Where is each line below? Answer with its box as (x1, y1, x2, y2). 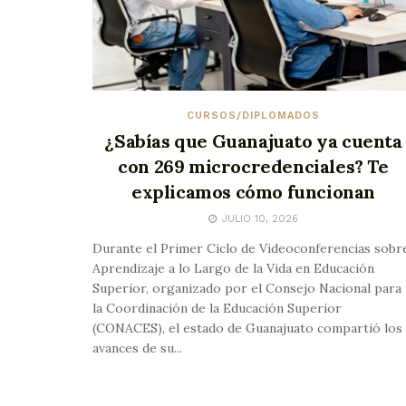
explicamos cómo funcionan (130, 180, 375, 204)
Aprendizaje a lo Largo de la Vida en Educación (92, 260, 374, 277)
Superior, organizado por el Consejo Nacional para (92, 280, 401, 297)
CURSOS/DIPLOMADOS (187, 110, 320, 122)
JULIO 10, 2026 (218, 213, 298, 226)
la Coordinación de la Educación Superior (92, 300, 342, 317)
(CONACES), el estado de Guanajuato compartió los (92, 320, 402, 337)
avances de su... (92, 340, 182, 357)
